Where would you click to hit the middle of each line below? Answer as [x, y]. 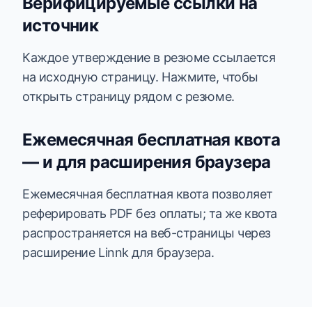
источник [61, 25]
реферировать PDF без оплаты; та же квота [150, 213]
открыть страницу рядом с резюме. [128, 96]
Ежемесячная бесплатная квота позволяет [148, 194]
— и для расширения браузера [147, 162]
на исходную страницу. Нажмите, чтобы [140, 77]
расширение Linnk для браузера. [118, 252]
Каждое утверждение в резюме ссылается [149, 57]
